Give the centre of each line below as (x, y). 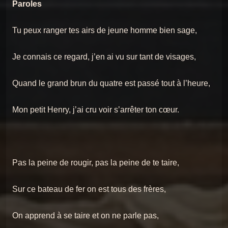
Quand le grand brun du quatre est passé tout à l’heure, (111, 83)
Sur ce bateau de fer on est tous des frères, (89, 189)
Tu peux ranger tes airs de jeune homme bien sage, (105, 30)
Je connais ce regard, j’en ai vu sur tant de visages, (104, 56)
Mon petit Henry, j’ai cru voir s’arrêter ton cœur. (96, 109)
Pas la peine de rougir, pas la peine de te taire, (96, 162)
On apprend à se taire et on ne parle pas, (85, 215)
